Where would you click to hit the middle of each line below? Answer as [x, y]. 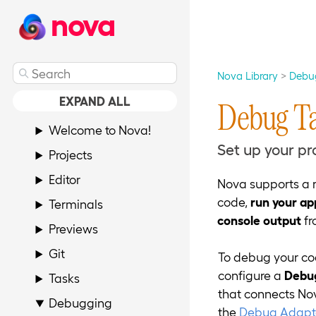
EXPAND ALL [95, 101]
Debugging [81, 303]
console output [260, 219]
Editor [65, 179]
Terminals [76, 204]
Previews [74, 229]
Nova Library [248, 75]
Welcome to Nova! [100, 130]
